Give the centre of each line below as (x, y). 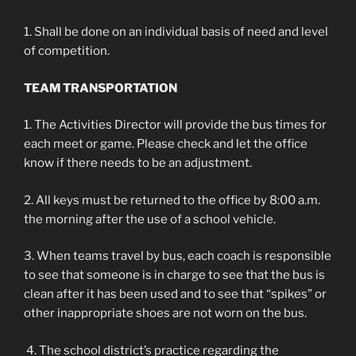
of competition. (68, 51)
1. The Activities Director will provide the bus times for (175, 125)
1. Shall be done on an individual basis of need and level (176, 32)
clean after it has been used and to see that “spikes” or (175, 294)
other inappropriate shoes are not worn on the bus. (165, 313)
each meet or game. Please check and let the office (166, 144)
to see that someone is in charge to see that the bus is (174, 275)
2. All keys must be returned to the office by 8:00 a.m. (172, 200)
